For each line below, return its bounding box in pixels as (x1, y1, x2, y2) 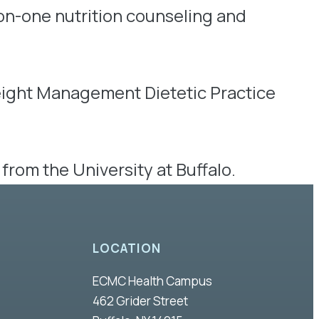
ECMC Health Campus (93, 272, 212, 289)
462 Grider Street (93, 292, 188, 309)
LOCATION (93, 240, 161, 257)
